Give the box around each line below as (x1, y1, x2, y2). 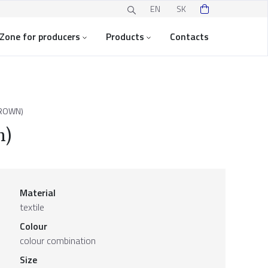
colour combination (19, 233, 96, 248)
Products (106, 29, 144, 44)
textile (19, 200, 44, 214)
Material (19, 185, 56, 200)
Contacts (170, 29, 209, 44)
